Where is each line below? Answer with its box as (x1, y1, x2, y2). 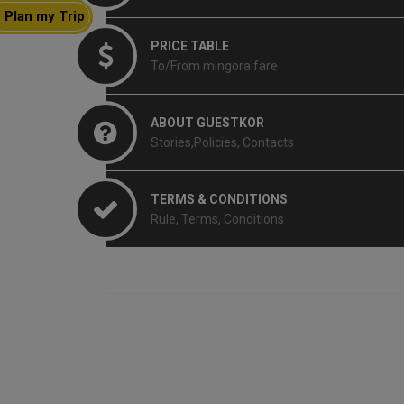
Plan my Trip (4, 7, 85, 24)
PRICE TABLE (151, 38, 229, 53)
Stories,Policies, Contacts (151, 134, 294, 150)
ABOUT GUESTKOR (151, 115, 264, 130)
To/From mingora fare (151, 58, 278, 73)
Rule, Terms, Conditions (151, 211, 284, 226)
